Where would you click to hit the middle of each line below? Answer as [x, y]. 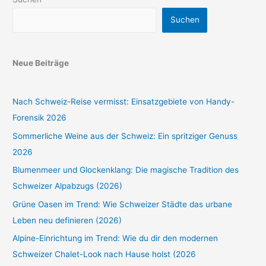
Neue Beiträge [41, 63]
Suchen [185, 20]
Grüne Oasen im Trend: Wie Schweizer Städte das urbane [123, 204]
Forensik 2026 [40, 118]
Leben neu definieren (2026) [67, 220]
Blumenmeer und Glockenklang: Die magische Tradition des [126, 170]
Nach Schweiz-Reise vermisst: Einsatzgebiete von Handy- [124, 102]
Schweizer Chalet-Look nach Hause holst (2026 [104, 254]
